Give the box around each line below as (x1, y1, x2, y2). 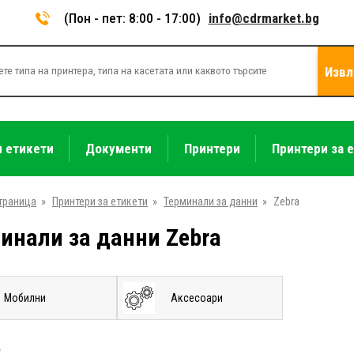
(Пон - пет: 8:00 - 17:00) (63, 10, 201, 26)
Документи (85, 140, 153, 156)
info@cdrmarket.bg (208, 10, 319, 26)
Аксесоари (170, 291, 223, 304)
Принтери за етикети (52, 194, 148, 208)
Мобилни (4, 291, 46, 304)
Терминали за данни (164, 194, 258, 208)
